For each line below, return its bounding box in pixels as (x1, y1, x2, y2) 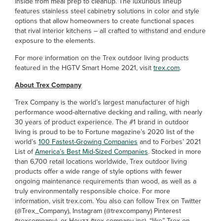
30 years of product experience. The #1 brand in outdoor (15, 117, 189, 127)
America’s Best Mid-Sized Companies (35, 147, 148, 157)
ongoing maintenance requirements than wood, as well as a (15, 176, 196, 186)
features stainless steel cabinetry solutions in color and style (15, 6, 199, 16)
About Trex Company (15, 80, 81, 90)
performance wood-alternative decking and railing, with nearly (15, 107, 202, 117)
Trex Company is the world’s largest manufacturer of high (15, 97, 189, 108)
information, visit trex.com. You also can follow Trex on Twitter (15, 196, 201, 206)
